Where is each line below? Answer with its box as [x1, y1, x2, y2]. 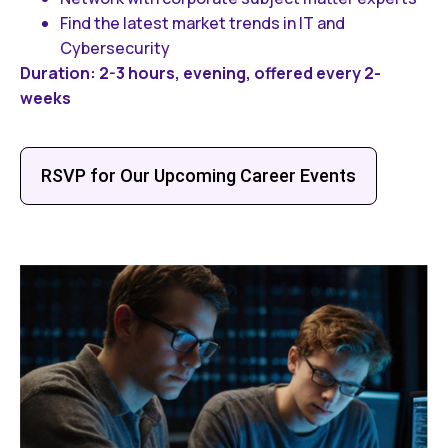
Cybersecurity [60, 37, 170, 60]
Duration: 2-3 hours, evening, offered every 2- [20, 62, 381, 85]
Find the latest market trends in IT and [60, 12, 345, 35]
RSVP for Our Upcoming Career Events [41, 165, 356, 187]
